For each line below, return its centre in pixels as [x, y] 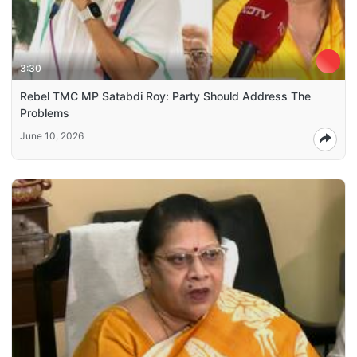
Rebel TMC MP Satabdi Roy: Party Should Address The [165, 96]
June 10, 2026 [52, 135]
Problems [45, 112]
